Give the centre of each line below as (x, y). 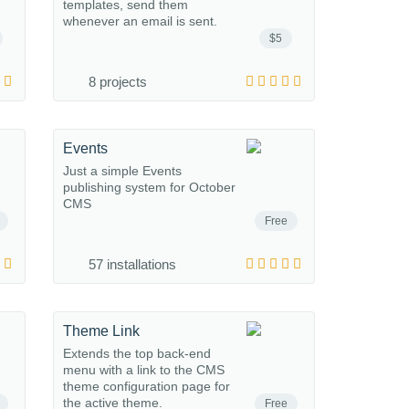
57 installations (132, 264)
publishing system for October (149, 187)
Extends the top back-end (137, 353)
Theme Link (101, 331)
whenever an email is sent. (140, 21)
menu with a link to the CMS (144, 370)
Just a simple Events (122, 171)
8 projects (118, 82)
